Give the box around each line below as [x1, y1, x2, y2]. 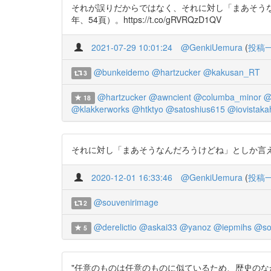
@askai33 [139, 221, 177, 233]
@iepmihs [213, 221, 252, 233]
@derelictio [93, 221, 137, 233]
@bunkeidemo [93, 66, 149, 78]
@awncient [148, 91, 191, 103]
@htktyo [132, 103, 163, 115]
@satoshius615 [166, 103, 225, 115]
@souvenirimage [93, 196, 158, 208]
